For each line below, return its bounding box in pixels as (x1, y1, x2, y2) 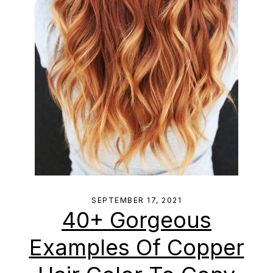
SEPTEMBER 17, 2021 (91, 196, 182, 205)
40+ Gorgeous (62, 207, 211, 233)
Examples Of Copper (29, 234, 244, 261)
